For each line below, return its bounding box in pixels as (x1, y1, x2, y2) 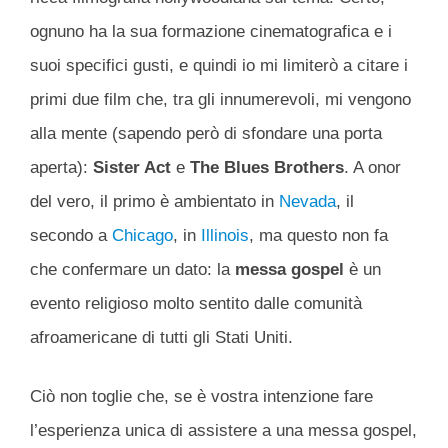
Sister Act (93, 157, 171, 177)
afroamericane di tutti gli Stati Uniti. (30, 327, 293, 347)
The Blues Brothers (190, 157, 344, 177)
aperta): (30, 157, 93, 177)
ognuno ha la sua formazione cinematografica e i (30, 21, 392, 41)
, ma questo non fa (249, 225, 388, 245)
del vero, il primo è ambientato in (30, 191, 279, 211)
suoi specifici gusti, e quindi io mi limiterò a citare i (30, 55, 408, 75)
